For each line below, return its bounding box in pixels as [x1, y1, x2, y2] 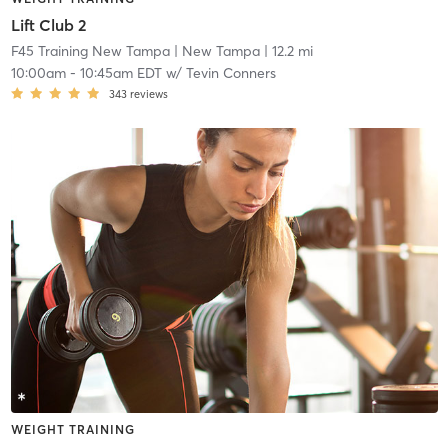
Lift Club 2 [10, 14, 87, 35]
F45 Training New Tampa [10, 41, 170, 60]
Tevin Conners [185, 63, 276, 82]
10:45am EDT [79, 63, 162, 82]
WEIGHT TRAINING [10, 421, 135, 437]
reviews [129, 86, 168, 101]
